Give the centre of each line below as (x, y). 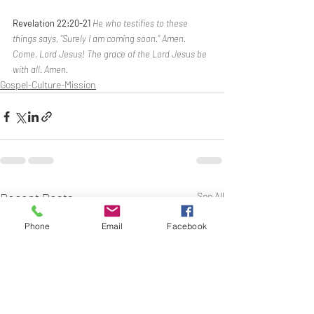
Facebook (187, 226)
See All (211, 196)
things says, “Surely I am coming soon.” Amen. (100, 39)
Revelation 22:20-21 (53, 23)
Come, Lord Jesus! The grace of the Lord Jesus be (111, 54)
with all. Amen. (40, 69)
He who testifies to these (141, 23)
